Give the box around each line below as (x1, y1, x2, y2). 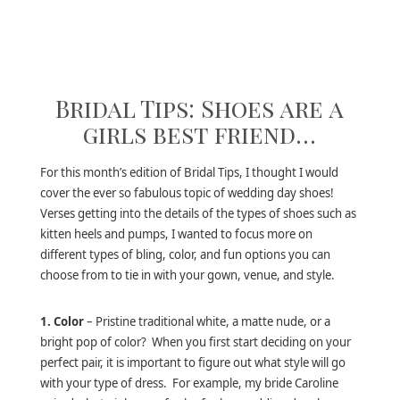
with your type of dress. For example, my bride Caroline (39, 374, 338, 391)
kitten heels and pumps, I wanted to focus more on (39, 226, 312, 243)
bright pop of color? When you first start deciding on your (39, 333, 351, 350)
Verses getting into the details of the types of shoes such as (39, 205, 356, 222)
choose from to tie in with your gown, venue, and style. (39, 267, 335, 284)
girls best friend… (83, 117, 317, 150)
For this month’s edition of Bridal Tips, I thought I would (39, 164, 338, 181)
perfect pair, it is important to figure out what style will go (39, 354, 346, 371)
